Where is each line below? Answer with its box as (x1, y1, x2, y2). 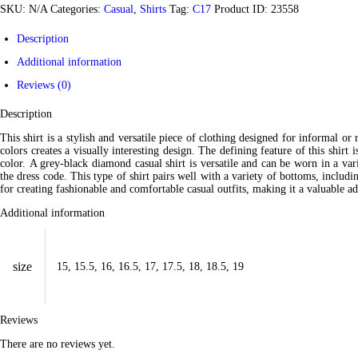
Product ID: (214, 3, 271, 16)
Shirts (140, 3, 166, 16)
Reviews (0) (17, 79, 71, 92)
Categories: (50, 3, 104, 16)
